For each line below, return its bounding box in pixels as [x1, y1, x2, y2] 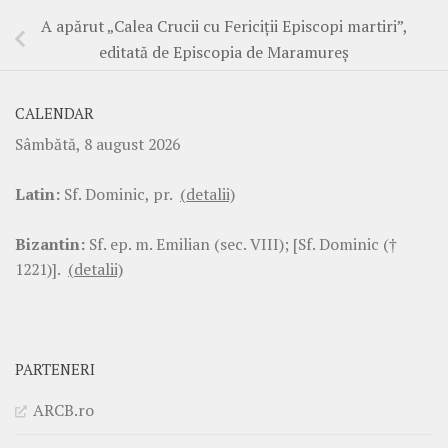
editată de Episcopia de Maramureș [99, 41, 349, 64]
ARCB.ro [33, 399, 94, 422]
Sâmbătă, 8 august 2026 [15, 133, 180, 156]
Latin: [15, 183, 60, 206]
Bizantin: [15, 233, 85, 256]
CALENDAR [15, 104, 94, 124]
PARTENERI [15, 360, 95, 380]
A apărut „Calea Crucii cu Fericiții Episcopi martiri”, [40, 15, 408, 38]
